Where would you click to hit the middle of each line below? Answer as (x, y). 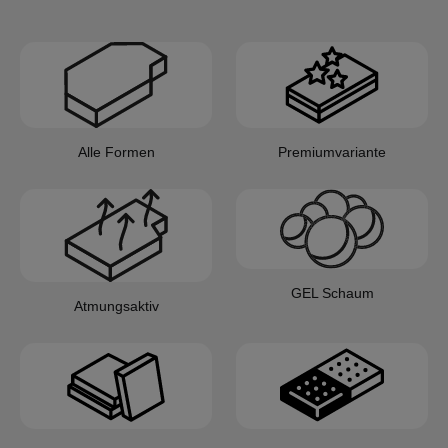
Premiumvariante (332, 152)
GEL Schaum (332, 292)
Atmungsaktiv (116, 306)
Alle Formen (116, 152)
